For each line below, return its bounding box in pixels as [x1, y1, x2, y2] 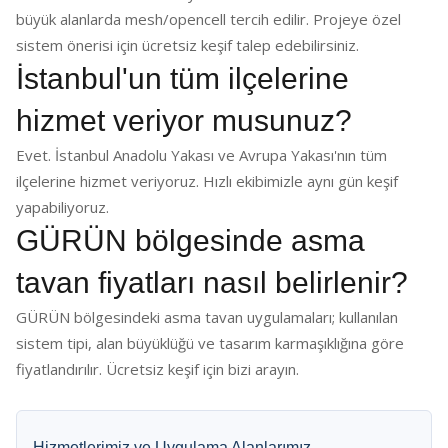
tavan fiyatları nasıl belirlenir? [16, 266, 408, 299]
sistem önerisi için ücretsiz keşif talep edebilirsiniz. [16, 35, 359, 55]
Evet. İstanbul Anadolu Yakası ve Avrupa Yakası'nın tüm [16, 145, 387, 165]
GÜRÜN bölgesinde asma [16, 224, 365, 257]
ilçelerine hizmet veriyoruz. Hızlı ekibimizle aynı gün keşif [16, 171, 398, 191]
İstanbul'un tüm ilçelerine [16, 62, 349, 95]
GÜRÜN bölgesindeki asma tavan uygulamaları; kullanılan [16, 307, 398, 327]
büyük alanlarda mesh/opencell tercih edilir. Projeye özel [16, 9, 401, 29]
